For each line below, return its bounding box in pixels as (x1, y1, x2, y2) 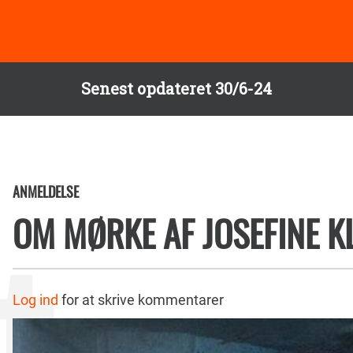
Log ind (13, 292, 58, 308)
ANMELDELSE (13, 181, 79, 202)
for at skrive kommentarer (58, 292, 224, 308)
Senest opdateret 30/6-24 (81, 78, 272, 99)
